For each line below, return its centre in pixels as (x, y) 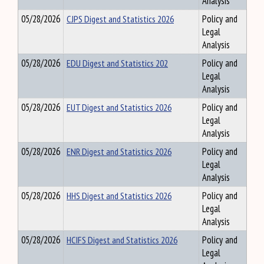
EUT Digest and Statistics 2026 (119, 107)
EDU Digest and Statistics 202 (117, 63)
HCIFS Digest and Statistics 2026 (122, 240)
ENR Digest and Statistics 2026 (119, 151)
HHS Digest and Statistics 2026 (119, 196)
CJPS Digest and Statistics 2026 (120, 19)
